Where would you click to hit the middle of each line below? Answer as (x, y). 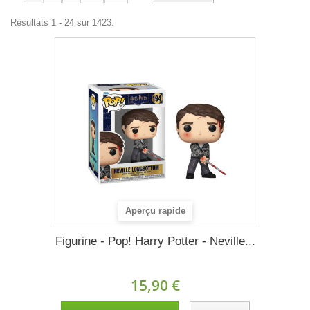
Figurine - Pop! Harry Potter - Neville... (155, 241)
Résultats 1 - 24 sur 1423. (62, 22)
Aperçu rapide (155, 211)
